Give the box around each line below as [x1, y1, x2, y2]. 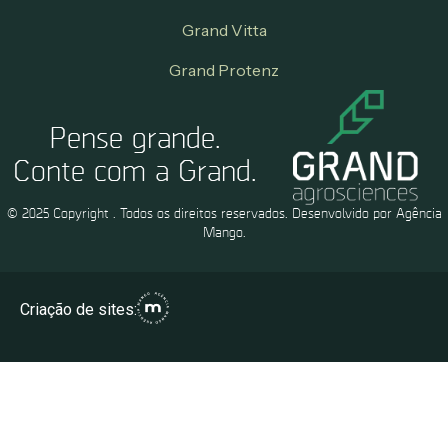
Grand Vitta [181, 20, 267, 41]
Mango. [202, 225, 246, 240]
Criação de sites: [20, 300, 137, 320]
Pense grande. [48, 125, 220, 156]
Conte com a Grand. [12, 158, 256, 189]
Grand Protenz [169, 60, 279, 81]
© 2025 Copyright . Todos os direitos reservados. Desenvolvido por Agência [6, 206, 442, 221]
